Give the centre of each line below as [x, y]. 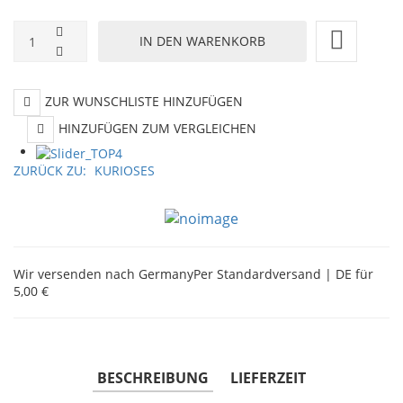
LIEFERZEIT [268, 377]
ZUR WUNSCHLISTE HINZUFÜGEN [144, 101]
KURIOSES [125, 171]
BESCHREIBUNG [153, 377]
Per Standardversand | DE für [283, 273]
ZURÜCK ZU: [52, 171]
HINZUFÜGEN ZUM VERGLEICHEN [157, 128]
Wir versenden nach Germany [103, 273]
